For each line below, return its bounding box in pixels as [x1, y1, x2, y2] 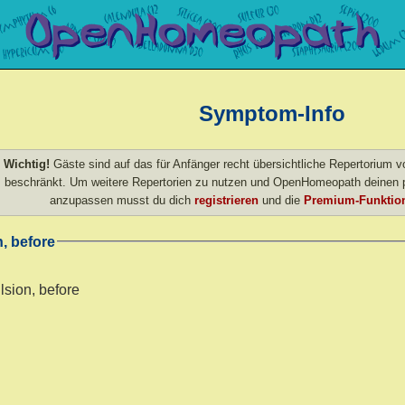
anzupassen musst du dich [50, 193, 194, 207]
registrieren [194, 193, 259, 207]
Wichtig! [4, 156, 50, 171]
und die [259, 193, 304, 207]
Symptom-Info [199, 100, 345, 126]
